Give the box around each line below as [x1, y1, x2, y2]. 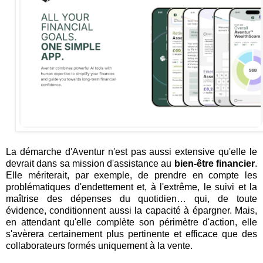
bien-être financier [174, 159, 255, 169]
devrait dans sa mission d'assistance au [6, 159, 174, 169]
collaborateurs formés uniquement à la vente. [6, 241, 193, 251]
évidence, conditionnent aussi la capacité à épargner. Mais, [6, 205, 257, 216]
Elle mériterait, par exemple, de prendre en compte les [6, 170, 257, 181]
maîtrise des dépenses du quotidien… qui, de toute [6, 194, 257, 204]
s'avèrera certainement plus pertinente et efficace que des [6, 229, 257, 240]
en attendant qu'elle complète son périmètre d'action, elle [6, 217, 257, 228]
